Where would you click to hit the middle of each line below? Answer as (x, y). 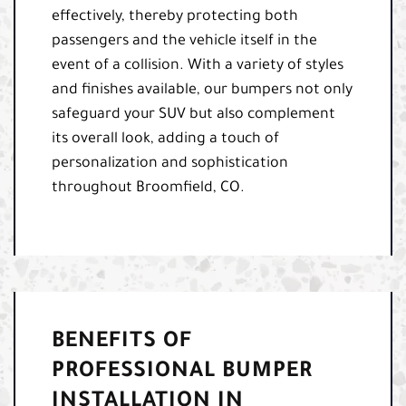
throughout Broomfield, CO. (148, 188)
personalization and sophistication (170, 164)
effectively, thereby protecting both (175, 17)
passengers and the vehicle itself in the (184, 41)
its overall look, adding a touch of (165, 139)
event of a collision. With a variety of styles (198, 66)
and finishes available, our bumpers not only (202, 90)
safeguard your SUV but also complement (193, 115)
